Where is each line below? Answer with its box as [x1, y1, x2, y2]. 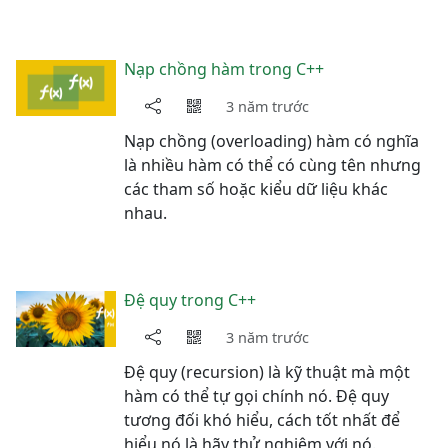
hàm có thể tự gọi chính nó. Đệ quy [124, 385, 389, 407]
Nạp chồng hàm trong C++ [124, 58, 324, 80]
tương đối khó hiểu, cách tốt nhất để [124, 409, 400, 431]
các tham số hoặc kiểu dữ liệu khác [124, 178, 388, 200]
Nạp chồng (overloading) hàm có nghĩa [124, 130, 419, 152]
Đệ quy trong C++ [124, 289, 256, 311]
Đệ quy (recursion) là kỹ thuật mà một [124, 361, 410, 383]
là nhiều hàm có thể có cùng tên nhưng [124, 154, 421, 176]
